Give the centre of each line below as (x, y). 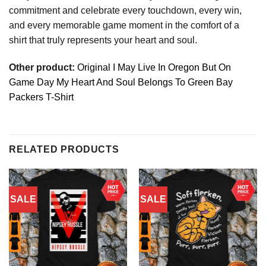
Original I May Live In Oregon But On (154, 67)
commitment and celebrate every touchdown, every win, (125, 10)
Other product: (43, 67)
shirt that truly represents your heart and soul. (103, 40)
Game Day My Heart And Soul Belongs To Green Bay (121, 82)
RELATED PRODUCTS (64, 150)
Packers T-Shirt (41, 97)
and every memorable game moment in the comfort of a (124, 25)
